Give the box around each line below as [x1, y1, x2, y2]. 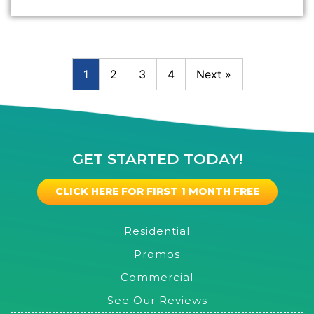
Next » [196, 67, 231, 82]
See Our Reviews [107, 294, 207, 308]
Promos [134, 247, 180, 261]
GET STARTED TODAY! [71, 150, 243, 168]
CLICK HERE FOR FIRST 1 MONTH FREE [55, 185, 259, 198]
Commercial [121, 271, 193, 285]
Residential [124, 224, 190, 238]
